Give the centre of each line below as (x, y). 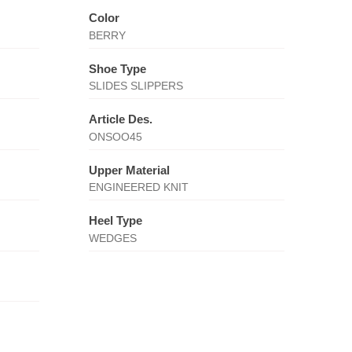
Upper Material (129, 170)
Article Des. (120, 119)
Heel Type (115, 220)
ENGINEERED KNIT (138, 187)
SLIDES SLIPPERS (136, 86)
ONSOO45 (115, 136)
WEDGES (112, 238)
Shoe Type (117, 68)
